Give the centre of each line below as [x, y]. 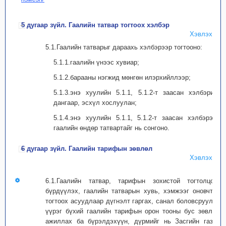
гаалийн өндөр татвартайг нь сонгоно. [111, 128]
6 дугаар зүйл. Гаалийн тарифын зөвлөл [87, 149]
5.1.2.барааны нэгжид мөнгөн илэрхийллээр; [122, 77]
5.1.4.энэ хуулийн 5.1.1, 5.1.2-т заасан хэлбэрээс [137, 118]
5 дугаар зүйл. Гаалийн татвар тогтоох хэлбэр [95, 25]
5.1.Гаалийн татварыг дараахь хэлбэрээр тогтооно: [124, 47]
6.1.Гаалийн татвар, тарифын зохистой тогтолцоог [133, 181]
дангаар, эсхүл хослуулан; [95, 103]
